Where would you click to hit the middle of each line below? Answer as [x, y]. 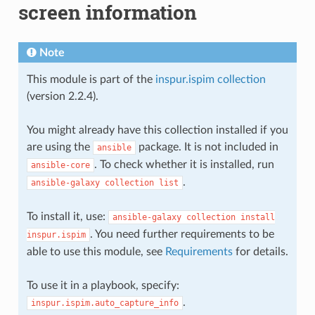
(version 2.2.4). [62, 96]
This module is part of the [91, 79]
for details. [260, 251]
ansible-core [60, 165]
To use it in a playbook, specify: [103, 285]
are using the [59, 147]
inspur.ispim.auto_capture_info [104, 303]
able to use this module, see [96, 251]
